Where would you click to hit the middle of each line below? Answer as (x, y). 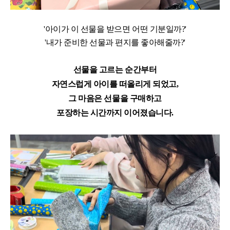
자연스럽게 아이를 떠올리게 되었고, (115, 84)
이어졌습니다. (149, 113)
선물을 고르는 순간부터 (115, 70)
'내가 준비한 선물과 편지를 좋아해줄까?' (115, 43)
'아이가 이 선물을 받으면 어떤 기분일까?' (115, 29)
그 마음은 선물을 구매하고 (115, 99)
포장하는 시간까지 (90, 113)
